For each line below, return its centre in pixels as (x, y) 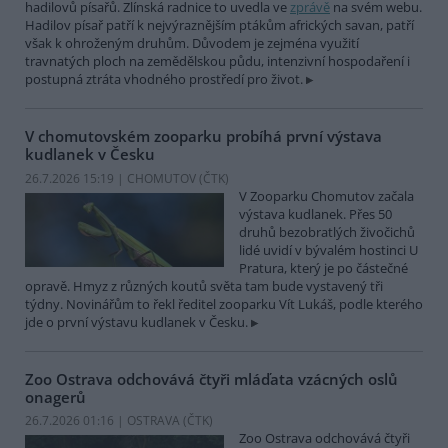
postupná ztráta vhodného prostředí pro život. (164, 79)
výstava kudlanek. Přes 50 (315, 213)
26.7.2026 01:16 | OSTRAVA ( (106, 421)
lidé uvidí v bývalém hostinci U (328, 249)
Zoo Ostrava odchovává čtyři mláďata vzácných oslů (211, 378)
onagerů (55, 396)
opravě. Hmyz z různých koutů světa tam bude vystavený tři (204, 285)
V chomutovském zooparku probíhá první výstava (203, 136)
